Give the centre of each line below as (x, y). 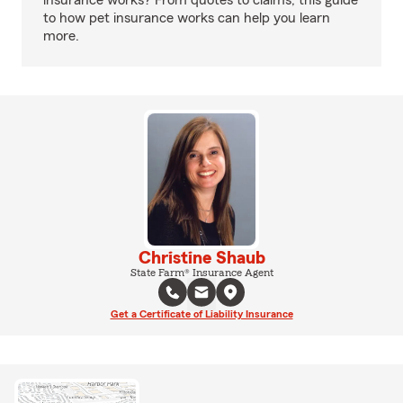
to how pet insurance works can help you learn (187, 18)
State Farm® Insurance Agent (201, 272)
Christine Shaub (201, 258)
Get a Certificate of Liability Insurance (201, 313)
